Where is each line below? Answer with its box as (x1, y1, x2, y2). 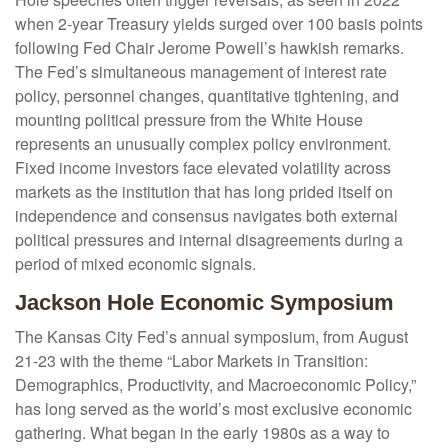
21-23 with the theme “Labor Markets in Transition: (15, 349, 368, 373)
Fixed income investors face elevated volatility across (15, 156, 391, 180)
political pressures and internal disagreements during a (15, 228, 403, 252)
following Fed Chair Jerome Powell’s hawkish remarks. (15, 36, 404, 60)
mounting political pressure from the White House (15, 108, 363, 132)
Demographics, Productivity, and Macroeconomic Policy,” (15, 373, 416, 397)
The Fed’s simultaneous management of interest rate (15, 60, 387, 84)
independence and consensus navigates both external (15, 204, 398, 228)
